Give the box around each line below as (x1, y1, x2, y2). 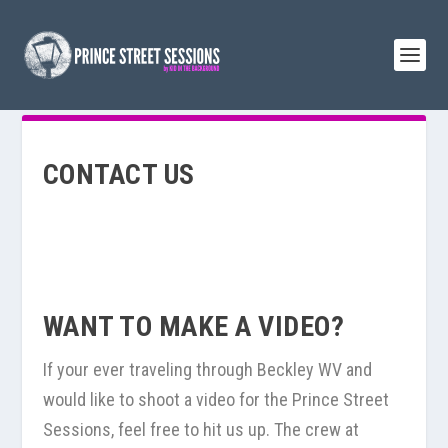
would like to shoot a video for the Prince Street (42, 389, 389, 410)
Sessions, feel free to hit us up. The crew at (42, 419, 359, 440)
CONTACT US (42, 158, 195, 191)
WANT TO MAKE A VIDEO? (42, 310, 345, 343)
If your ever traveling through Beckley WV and (42, 359, 372, 380)
